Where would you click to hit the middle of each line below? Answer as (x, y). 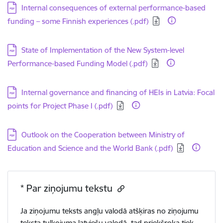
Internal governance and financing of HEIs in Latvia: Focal (118, 92)
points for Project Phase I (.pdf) (60, 106)
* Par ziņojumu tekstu (68, 188)
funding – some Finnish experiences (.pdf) (78, 21)
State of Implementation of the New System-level (103, 50)
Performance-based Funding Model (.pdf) (77, 63)
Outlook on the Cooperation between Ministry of (103, 135)
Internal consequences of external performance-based (113, 8)
